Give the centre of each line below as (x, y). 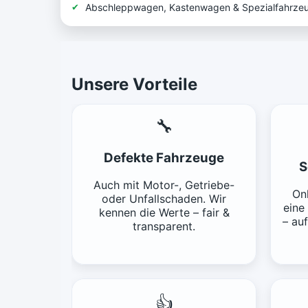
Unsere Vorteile (134, 84)
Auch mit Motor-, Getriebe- (164, 185)
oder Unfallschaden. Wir (164, 199)
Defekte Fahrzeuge (164, 157)
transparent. (164, 227)
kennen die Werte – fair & (164, 213)
